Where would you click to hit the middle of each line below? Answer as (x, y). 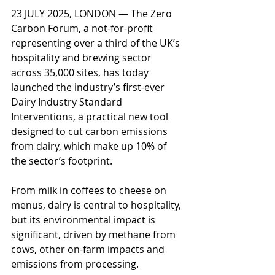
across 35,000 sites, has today (81, 73)
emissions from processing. (77, 264)
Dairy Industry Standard (68, 102)
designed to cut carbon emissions (91, 132)
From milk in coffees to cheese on (90, 191)
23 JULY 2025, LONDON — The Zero (93, 14)
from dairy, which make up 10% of (90, 146)
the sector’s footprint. (63, 161)
